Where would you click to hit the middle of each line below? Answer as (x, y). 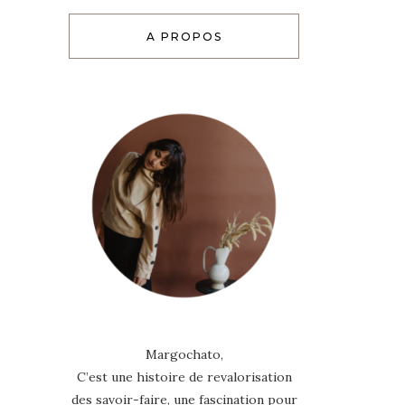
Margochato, (184, 354)
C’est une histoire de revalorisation (184, 377)
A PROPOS (184, 36)
